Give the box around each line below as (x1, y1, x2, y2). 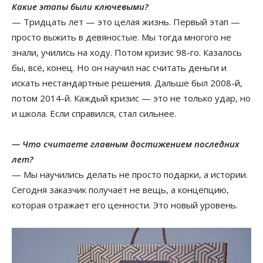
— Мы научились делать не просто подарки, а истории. (12, 168, 248, 180)
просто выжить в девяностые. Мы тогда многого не (12, 31, 231, 43)
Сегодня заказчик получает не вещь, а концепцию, (12, 183, 229, 195)
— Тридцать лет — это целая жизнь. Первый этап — (12, 15, 240, 28)
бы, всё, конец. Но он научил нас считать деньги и (12, 61, 227, 73)
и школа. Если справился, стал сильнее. (12, 107, 176, 119)
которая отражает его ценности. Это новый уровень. (12, 198, 238, 211)
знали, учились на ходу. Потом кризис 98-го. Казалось (12, 46, 242, 58)
